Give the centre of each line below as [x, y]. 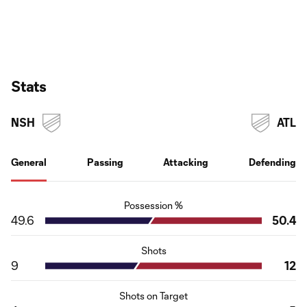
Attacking [186, 162]
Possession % [153, 205]
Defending [272, 162]
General [29, 162]
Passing [105, 162]
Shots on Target [153, 295]
